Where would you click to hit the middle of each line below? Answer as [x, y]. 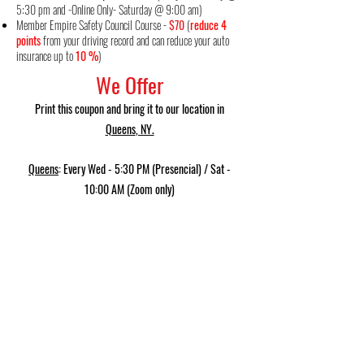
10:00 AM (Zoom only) [130, 189]
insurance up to [45, 56]
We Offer [130, 85]
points [30, 40]
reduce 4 [208, 25]
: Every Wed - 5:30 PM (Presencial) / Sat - [145, 169]
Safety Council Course [120, 25]
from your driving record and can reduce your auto [136, 40]
